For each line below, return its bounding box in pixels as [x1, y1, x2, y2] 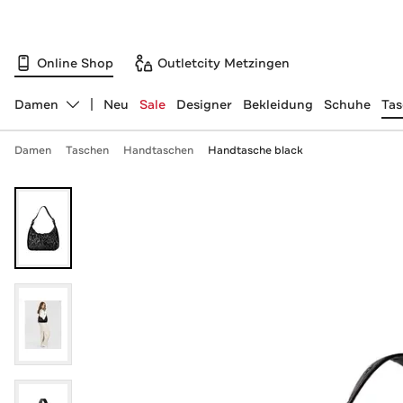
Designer [175, 96, 232, 112]
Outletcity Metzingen [157, 54, 290, 71]
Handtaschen [122, 143, 193, 157]
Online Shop [37, 54, 113, 71]
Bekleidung [242, 96, 313, 112]
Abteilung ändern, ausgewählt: [13, 103, 205, 121]
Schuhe [323, 96, 371, 112]
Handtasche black [207, 143, 303, 157]
